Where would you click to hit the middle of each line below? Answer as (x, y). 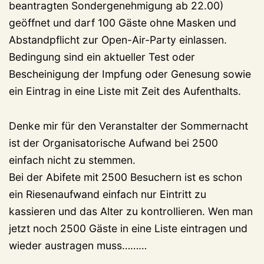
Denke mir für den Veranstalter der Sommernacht (128, 126)
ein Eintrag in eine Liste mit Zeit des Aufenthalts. (125, 91)
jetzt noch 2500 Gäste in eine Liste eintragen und (128, 228)
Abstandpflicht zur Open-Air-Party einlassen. (118, 39)
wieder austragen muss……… (78, 245)
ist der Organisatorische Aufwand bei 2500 (113, 143)
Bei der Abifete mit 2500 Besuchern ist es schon (126, 177)
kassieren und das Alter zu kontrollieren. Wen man (131, 211)
